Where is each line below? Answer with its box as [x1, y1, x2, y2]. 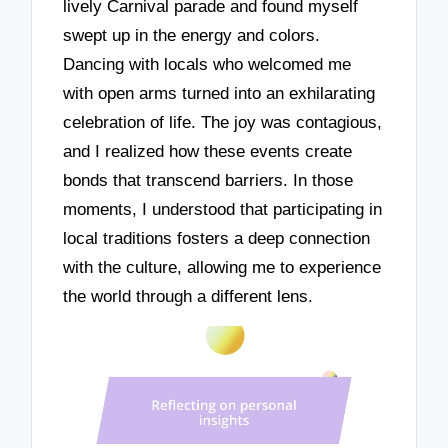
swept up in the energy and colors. [63, 25, 321, 45]
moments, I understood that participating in [63, 199, 383, 219]
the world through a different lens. [63, 286, 314, 306]
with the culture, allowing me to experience [63, 257, 382, 277]
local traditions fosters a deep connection [63, 228, 371, 248]
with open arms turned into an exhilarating [63, 83, 376, 103]
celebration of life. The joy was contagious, [63, 112, 383, 132]
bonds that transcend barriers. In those [63, 170, 354, 190]
